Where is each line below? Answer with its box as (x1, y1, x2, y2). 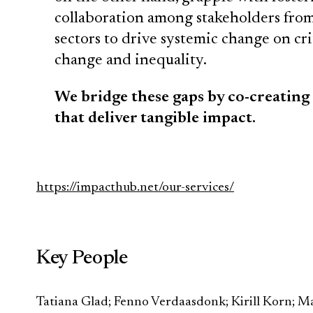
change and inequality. (54, 52, 207, 68)
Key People (36, 248, 128, 269)
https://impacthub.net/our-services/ (36, 180, 234, 194)
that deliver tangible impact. (54, 110, 256, 126)
